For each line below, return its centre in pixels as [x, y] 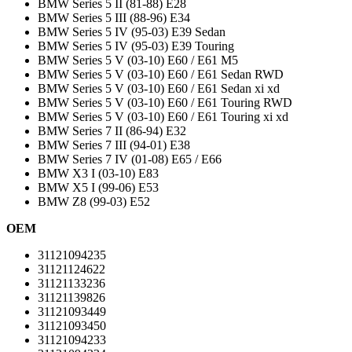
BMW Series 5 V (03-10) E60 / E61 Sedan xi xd [159, 89]
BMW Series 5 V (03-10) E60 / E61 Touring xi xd [163, 117]
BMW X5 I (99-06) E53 [98, 188]
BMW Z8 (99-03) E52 [94, 202]
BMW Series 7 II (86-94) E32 [112, 131]
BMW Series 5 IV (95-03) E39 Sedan [132, 32]
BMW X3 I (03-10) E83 [98, 174]
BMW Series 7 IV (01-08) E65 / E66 [130, 159]
